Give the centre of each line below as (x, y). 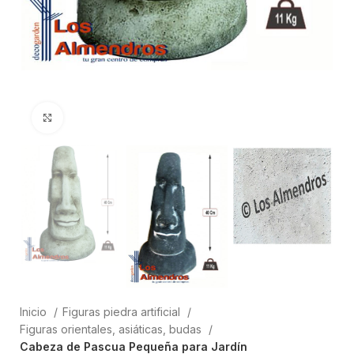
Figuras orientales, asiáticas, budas (112, 330)
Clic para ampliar (107, 117)
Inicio (35, 312)
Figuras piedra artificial (123, 312)
